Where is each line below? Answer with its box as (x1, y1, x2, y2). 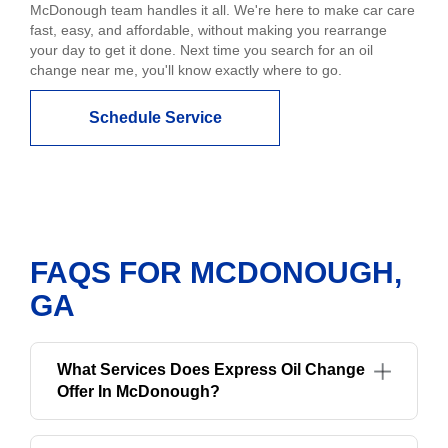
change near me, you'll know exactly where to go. (30, 62, 342, 79)
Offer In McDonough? (57, 383, 220, 401)
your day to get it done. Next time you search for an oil (30, 42, 373, 59)
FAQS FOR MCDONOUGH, (30, 256, 402, 290)
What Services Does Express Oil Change (57, 361, 365, 379)
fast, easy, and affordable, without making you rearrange (30, 22, 387, 39)
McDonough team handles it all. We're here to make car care (30, 2, 415, 19)
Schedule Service (88, 109, 222, 127)
